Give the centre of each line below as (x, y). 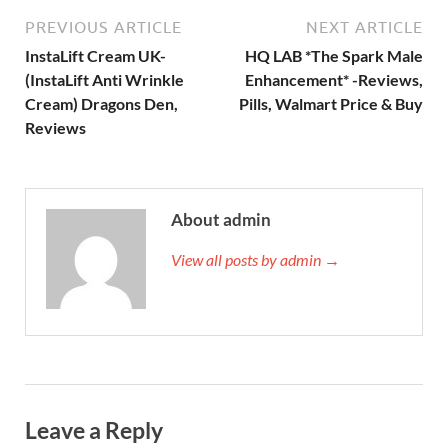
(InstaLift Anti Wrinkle (104, 79)
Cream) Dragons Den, (101, 103)
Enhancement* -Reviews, (334, 79)
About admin (221, 219)
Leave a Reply (94, 429)
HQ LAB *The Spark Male (334, 55)
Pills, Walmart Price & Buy (331, 103)
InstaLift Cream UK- (95, 55)
